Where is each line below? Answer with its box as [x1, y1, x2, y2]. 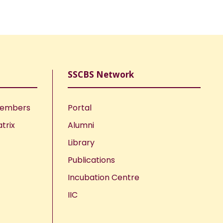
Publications [67, 154, 115, 166]
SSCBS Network [67, 68, 134, 80]
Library [67, 136, 95, 148]
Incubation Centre [67, 171, 139, 183]
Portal [67, 102, 92, 113]
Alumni [67, 119, 94, 131]
